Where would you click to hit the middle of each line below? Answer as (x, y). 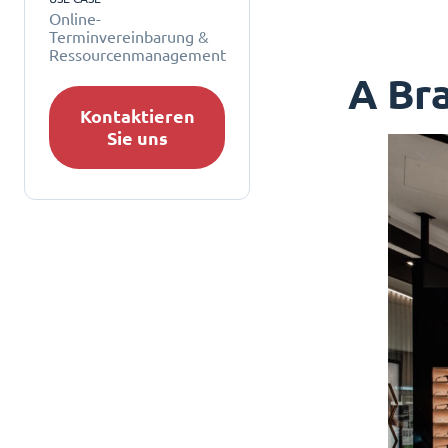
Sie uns (137, 138)
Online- (75, 19)
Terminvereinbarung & (129, 37)
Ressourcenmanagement (137, 55)
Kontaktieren (137, 116)
